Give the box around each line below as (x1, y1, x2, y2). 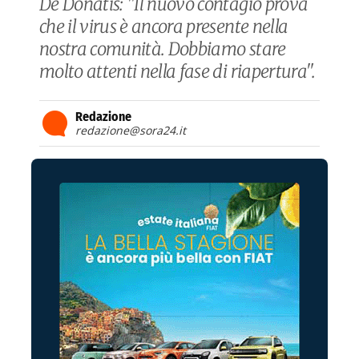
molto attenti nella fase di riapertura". (39, 60, 316, 83)
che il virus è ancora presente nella (39, 15, 288, 38)
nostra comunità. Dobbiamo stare (39, 38, 286, 60)
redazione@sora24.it (75, 123, 186, 138)
